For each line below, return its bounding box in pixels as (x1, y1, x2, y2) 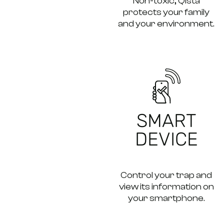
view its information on (118, 181, 214, 192)
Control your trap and (120, 169, 212, 180)
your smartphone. (127, 192, 205, 203)
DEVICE (134, 127, 198, 150)
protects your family (123, 6, 210, 17)
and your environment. (118, 18, 215, 29)
